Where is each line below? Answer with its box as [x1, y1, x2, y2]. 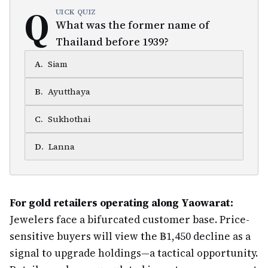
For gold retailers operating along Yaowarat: [10, 196, 233, 210]
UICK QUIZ [55, 7, 97, 17]
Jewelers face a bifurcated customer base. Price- [10, 212, 249, 227]
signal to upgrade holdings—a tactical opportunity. [10, 246, 258, 260]
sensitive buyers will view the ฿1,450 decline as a [10, 229, 251, 243]
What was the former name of [55, 17, 209, 32]
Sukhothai [48, 113, 90, 125]
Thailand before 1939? [55, 34, 169, 49]
